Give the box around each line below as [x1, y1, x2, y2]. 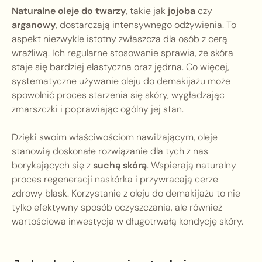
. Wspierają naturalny [147, 159, 236, 172]
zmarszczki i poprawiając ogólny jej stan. [12, 103, 184, 116]
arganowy [12, 19, 56, 32]
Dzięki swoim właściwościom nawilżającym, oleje [12, 131, 218, 144]
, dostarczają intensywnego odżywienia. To [56, 19, 236, 32]
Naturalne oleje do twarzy [12, 5, 126, 18]
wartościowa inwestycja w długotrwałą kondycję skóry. [12, 215, 243, 228]
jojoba [168, 5, 195, 18]
